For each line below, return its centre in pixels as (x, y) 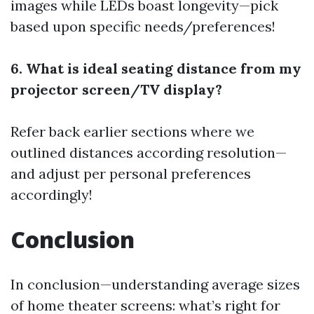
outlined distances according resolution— (149, 152)
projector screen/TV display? (116, 89)
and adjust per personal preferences (131, 173)
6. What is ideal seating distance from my (156, 68)
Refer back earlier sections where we (132, 131)
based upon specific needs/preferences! (143, 26)
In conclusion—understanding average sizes (155, 284)
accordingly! (52, 194)
